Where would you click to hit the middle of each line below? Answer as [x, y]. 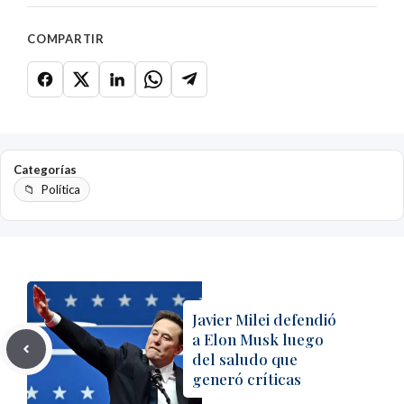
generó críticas [247, 379]
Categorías [45, 170]
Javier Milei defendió [264, 319]
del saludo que [245, 359]
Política [61, 189]
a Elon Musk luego [258, 339]
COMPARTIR [66, 39]
